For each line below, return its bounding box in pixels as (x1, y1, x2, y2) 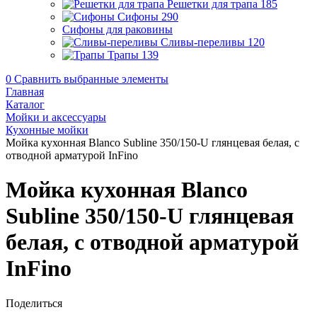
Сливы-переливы (161, 36, 245, 48)
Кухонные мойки (6, 124, 88, 136)
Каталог (6, 98, 45, 110)
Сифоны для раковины (62, 23, 173, 35)
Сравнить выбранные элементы (14, 73, 168, 85)
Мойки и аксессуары (6, 111, 106, 123)
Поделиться (6, 296, 62, 309)
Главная (6, 86, 44, 98)
